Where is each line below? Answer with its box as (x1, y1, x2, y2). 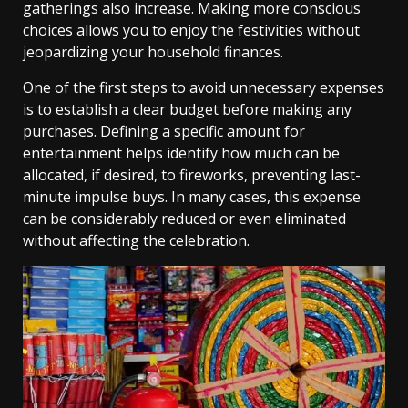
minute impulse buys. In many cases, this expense (23, 187, 361, 208)
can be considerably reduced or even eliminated (23, 209, 346, 229)
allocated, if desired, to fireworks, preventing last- (23, 165, 361, 186)
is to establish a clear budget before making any (23, 99, 352, 120)
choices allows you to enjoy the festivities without (23, 20, 360, 41)
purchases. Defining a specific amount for (23, 121, 305, 142)
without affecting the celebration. (23, 230, 250, 251)
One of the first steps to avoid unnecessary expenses (23, 77, 384, 98)
